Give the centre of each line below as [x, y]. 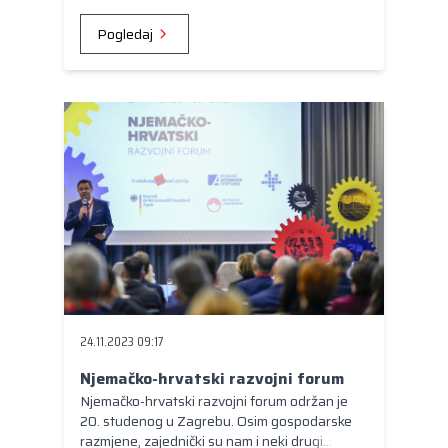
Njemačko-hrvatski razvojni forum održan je [214, 400]
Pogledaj [126, 33]
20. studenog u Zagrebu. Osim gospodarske [216, 420]
